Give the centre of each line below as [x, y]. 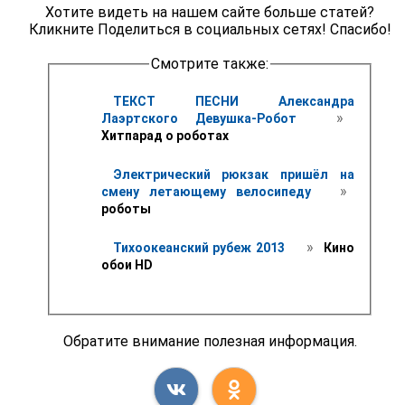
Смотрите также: [209, 64]
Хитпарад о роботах [165, 135]
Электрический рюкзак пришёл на [233, 174]
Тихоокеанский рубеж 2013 [201, 247]
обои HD [128, 264]
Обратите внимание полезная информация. [210, 341]
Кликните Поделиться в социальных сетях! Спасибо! [210, 30]
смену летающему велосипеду [211, 191]
